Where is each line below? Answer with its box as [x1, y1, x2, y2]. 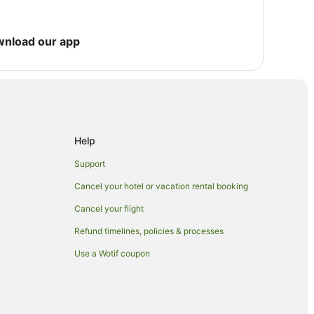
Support [74, 158, 105, 169]
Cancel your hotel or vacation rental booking [74, 180, 248, 191]
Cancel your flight [74, 203, 144, 214]
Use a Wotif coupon [74, 247, 150, 259]
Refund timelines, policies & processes [74, 225, 224, 236]
